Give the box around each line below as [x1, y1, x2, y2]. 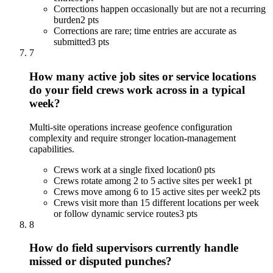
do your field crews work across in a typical [29, 83, 245, 96]
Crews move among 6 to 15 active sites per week [54, 186, 242, 197]
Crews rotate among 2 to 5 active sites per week [54, 175, 237, 186]
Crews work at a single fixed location [54, 164, 197, 175]
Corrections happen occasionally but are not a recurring [54, 4, 266, 15]
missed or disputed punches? [29, 255, 172, 268]
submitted [54, 37, 91, 48]
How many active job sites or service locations [29, 69, 256, 83]
